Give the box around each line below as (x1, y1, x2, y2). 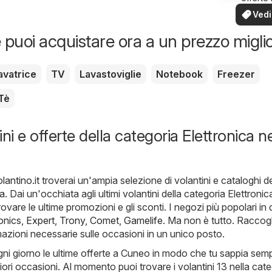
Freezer (217, 67, 255, 80)
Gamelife (124, 214, 163, 226)
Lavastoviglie (80, 67, 141, 80)
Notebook (156, 67, 203, 80)
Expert (26, 214, 55, 226)
